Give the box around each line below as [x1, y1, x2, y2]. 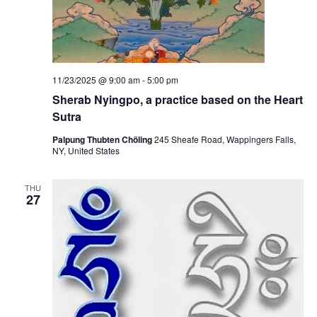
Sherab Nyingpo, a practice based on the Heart [52, 91, 303, 108]
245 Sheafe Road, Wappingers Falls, [154, 133, 296, 146]
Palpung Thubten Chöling [52, 133, 154, 146]
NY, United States [52, 144, 120, 157]
